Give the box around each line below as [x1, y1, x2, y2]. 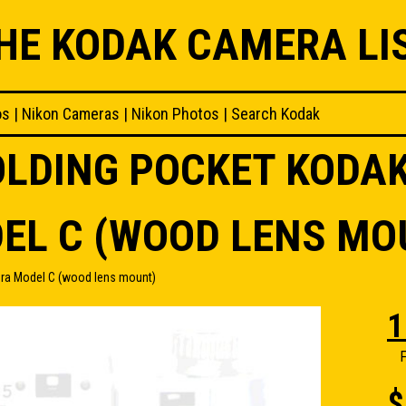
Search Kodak [231, 104, 320, 123]
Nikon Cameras [22, 104, 120, 123]
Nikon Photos [131, 104, 219, 123]
